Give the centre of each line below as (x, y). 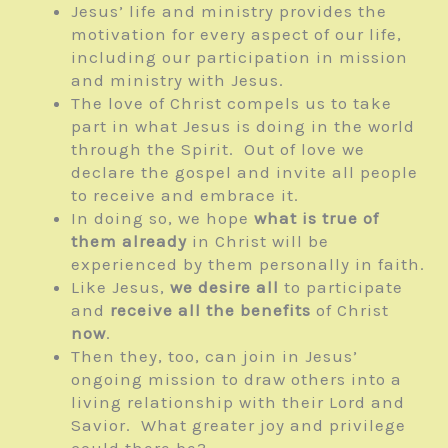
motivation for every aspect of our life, (236, 34)
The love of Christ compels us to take (231, 103)
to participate (341, 287)
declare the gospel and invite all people (244, 172)
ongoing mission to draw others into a (236, 379)
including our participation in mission (239, 57)
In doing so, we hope (162, 218)
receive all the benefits (210, 310)
